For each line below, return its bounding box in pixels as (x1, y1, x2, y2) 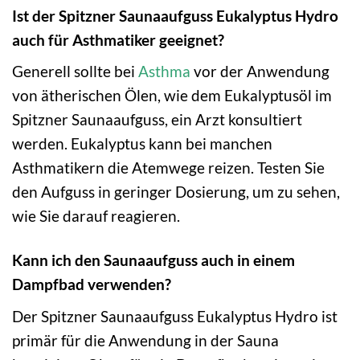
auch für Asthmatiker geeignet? (12, 30, 224, 49)
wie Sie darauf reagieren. (12, 207, 180, 226)
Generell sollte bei (12, 62, 138, 81)
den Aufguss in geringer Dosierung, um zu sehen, (12, 182, 340, 202)
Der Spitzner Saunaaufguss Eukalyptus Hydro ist (12, 306, 337, 325)
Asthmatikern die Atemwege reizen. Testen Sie (12, 158, 325, 178)
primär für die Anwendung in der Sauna (12, 330, 279, 350)
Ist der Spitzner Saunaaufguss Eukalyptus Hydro (12, 6, 338, 25)
